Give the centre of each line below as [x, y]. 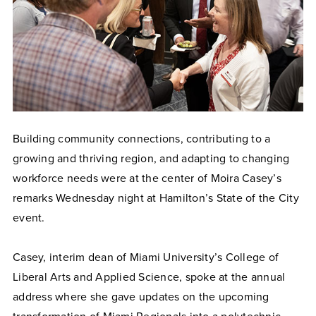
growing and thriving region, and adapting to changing [151, 158]
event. [29, 218]
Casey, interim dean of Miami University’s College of [146, 257]
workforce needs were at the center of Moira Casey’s [147, 178]
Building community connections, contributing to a [142, 139]
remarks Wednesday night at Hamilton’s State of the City [156, 198]
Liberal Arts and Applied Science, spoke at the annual [149, 277]
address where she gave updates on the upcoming [141, 297]
